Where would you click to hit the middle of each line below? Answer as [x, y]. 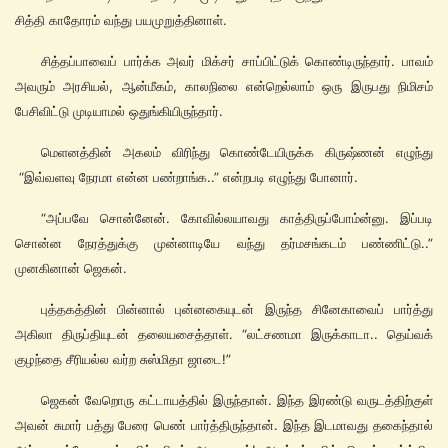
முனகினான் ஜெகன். [75, 268]
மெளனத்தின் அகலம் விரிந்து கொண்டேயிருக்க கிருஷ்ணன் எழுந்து [237, 152]
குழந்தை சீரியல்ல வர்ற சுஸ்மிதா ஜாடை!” [123, 359]
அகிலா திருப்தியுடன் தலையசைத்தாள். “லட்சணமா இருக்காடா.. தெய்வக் [224, 334]
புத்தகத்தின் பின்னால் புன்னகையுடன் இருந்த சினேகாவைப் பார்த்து [237, 309]
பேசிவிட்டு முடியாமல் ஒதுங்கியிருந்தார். [119, 111]
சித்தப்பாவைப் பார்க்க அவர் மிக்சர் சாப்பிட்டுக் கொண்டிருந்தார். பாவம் [237, 61]
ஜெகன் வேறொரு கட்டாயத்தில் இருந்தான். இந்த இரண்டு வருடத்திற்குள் [237, 400]
